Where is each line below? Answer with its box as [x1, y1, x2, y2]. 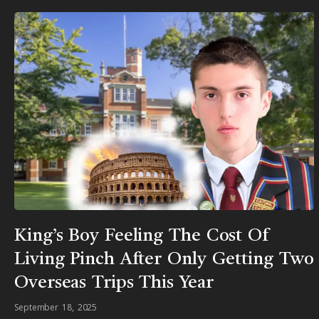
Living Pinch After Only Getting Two [14, 251, 314, 269]
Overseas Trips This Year [14, 274, 214, 293]
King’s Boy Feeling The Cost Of [14, 227, 269, 246]
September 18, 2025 [14, 301, 98, 314]
